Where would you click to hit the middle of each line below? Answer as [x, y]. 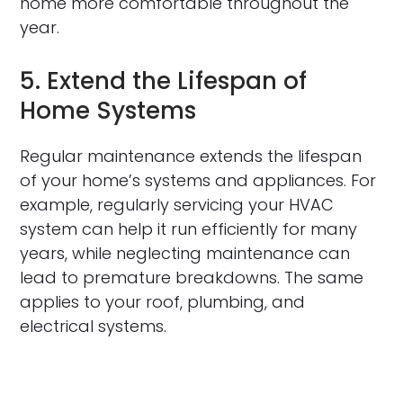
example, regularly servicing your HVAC [177, 205]
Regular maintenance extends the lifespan [191, 157]
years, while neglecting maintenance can [185, 254]
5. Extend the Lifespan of [164, 81]
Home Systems [108, 111]
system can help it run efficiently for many [189, 229]
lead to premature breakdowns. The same [192, 278]
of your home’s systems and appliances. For [198, 181]
